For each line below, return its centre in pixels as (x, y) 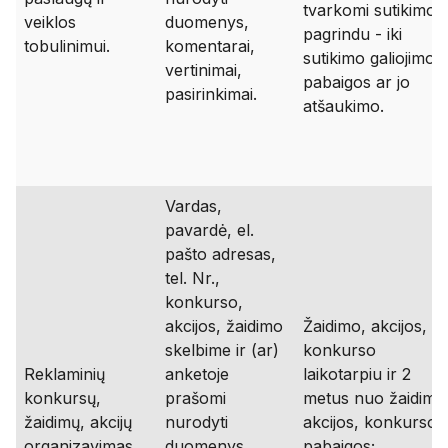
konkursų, (62, 398)
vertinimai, (203, 70)
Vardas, (193, 206)
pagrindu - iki (352, 34)
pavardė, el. (209, 230)
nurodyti (196, 422)
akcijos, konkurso (370, 422)
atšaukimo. (343, 106)
